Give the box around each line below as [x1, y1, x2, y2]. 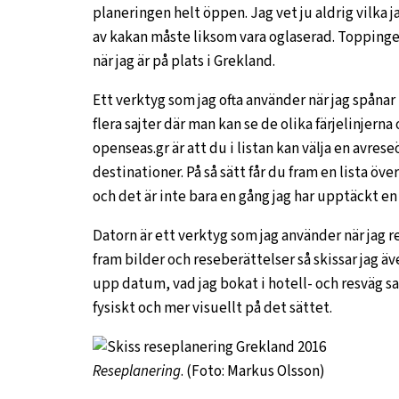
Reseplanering [93, 361, 181, 382]
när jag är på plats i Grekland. [93, 51, 275, 72]
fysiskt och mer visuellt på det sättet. [93, 297, 332, 319]
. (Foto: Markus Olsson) [181, 361, 325, 382]
